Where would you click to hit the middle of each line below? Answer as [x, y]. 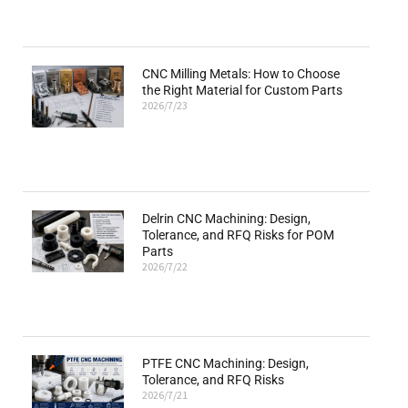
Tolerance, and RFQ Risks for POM [239, 235]
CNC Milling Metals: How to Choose [241, 74]
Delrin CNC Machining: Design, [227, 219]
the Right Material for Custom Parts [243, 91]
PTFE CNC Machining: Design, [226, 364]
